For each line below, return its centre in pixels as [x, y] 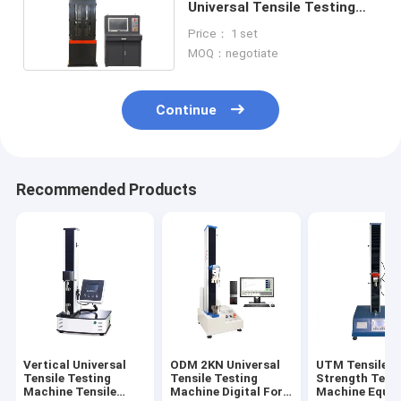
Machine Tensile [70, 392]
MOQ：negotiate [234, 53]
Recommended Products [106, 190]
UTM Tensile [352, 365]
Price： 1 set [223, 33]
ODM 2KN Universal [225, 365]
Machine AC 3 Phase [256, 24]
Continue [187, 111]
